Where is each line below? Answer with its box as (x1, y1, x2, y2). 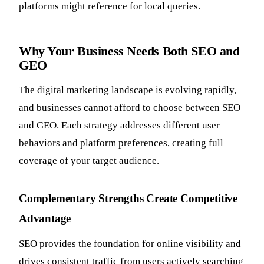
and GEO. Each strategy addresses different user (19, 119, 220, 131)
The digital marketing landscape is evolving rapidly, (19, 84, 236, 95)
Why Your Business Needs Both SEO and (19, 44, 240, 59)
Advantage (19, 212, 71, 225)
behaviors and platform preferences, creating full (19, 137, 223, 148)
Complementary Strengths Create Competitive (19, 192, 237, 204)
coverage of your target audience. (19, 154, 159, 166)
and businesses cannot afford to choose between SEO (19, 101, 240, 113)
